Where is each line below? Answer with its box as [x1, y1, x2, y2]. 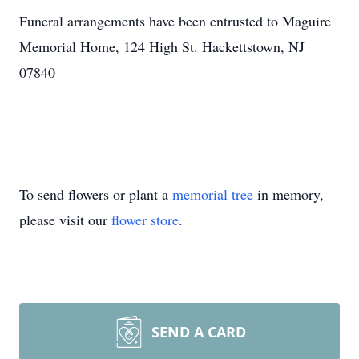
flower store [111, 210, 179, 229]
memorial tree [172, 184, 253, 204]
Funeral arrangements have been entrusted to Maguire [19, 11, 331, 30]
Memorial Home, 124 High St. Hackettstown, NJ [19, 37, 305, 56]
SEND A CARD [151, 322, 246, 341]
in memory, [253, 184, 324, 204]
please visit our [19, 210, 111, 229]
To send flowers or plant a [19, 184, 172, 204]
